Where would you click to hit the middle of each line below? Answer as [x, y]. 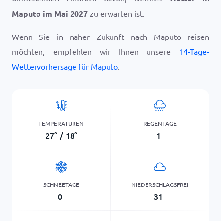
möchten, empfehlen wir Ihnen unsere [95, 51]
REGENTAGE [160, 123]
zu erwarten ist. [116, 13]
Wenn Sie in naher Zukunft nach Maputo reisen [110, 37]
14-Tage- [194, 51]
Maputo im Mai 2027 [50, 14]
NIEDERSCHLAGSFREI [160, 184]
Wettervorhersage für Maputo [65, 66]
